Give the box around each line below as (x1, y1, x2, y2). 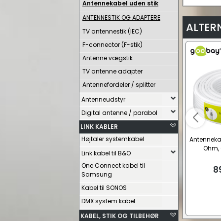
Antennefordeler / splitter (82, 80, 155, 89)
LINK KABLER (80, 122, 118, 131)
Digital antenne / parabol (81, 109, 157, 117)
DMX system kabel (81, 197, 135, 205)
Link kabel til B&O (81, 149, 131, 157)
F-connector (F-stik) (82, 40, 143, 49)
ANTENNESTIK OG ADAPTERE (82, 13, 160, 22)
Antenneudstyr (81, 95, 125, 104)
